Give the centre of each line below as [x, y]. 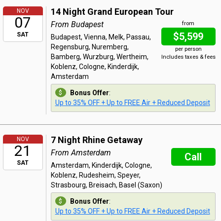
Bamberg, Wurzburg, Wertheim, [99, 57]
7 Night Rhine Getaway [96, 140]
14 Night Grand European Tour [112, 12]
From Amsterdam [81, 153]
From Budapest [77, 24]
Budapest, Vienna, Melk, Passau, [101, 37]
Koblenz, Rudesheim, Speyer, [95, 175]
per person [188, 49]
